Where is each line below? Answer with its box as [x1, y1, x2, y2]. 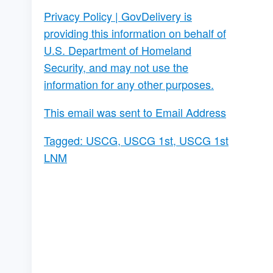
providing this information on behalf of [44, 25, 226, 41]
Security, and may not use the [44, 59, 188, 76]
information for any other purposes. [44, 76, 214, 93]
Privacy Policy [44, 8, 112, 24]
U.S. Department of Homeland [44, 42, 191, 58]
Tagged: [44, 132, 86, 149]
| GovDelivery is [112, 8, 192, 24]
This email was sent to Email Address [44, 104, 226, 121]
